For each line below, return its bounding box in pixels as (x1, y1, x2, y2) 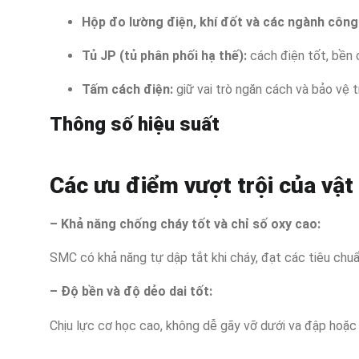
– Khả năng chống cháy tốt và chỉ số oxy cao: (50, 216, 321, 232)
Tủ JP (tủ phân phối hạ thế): (82, 47, 247, 63)
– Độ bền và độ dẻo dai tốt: (50, 284, 212, 300)
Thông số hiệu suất (50, 112, 220, 135)
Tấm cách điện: (82, 82, 173, 98)
